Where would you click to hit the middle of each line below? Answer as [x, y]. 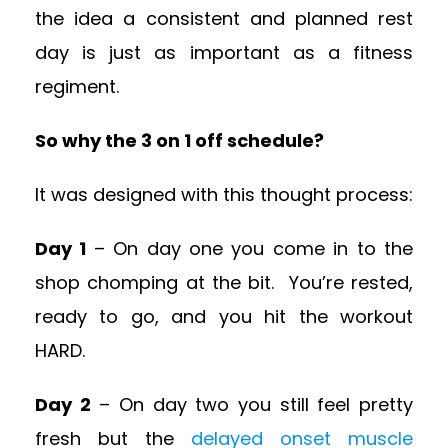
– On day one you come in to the [253, 249]
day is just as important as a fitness [224, 53]
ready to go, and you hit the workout [224, 317]
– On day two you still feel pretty [252, 405]
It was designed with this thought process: [224, 195]
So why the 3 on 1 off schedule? [179, 141]
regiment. [77, 87]
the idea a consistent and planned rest [224, 19]
